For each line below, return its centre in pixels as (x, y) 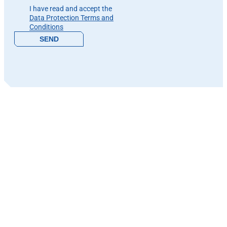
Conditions (46, 27)
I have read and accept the (71, 9)
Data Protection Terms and (71, 18)
